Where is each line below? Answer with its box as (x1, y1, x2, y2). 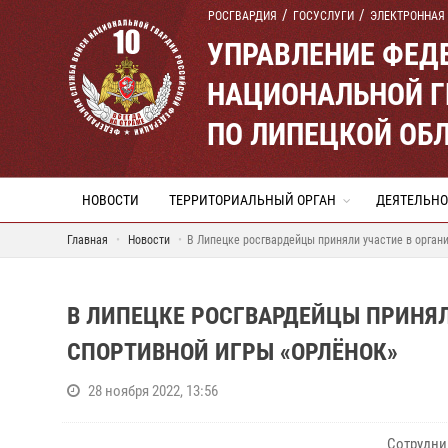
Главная (67, 233, 108, 247)
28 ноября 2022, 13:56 (88, 382, 218, 400)
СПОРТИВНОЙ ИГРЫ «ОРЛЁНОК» (67, 338, 398, 366)
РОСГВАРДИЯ (208, 9, 277, 23)
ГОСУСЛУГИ (293, 9, 354, 23)
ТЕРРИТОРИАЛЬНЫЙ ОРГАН (169, 192, 336, 208)
